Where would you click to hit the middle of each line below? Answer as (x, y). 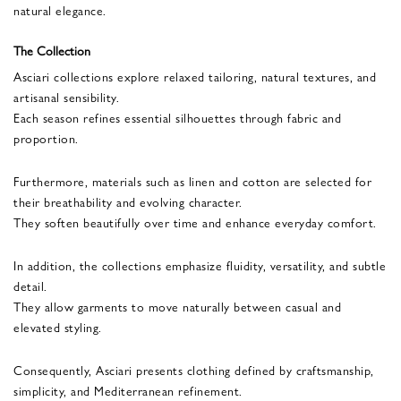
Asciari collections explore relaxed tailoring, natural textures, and (195, 76)
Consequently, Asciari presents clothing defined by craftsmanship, (194, 369)
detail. (30, 285)
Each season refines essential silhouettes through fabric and (177, 117)
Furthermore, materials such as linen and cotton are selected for (192, 180)
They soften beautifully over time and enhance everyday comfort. (195, 222)
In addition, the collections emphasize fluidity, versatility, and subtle (200, 264)
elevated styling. (58, 326)
